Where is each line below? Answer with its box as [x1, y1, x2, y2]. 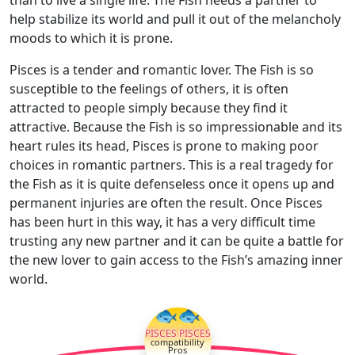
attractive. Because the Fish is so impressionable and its [10, 117, 342, 136]
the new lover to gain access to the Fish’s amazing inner [10, 250, 343, 269]
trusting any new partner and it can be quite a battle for [10, 231, 344, 250]
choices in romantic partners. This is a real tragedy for [10, 155, 334, 174]
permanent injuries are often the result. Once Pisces [10, 193, 323, 212]
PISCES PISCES [144, 326, 211, 340]
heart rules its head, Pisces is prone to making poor [10, 136, 319, 155]
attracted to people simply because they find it [10, 98, 288, 116]
